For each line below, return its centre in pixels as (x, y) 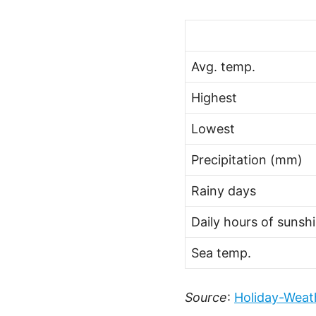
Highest (214, 98)
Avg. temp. (223, 67)
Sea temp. (221, 253)
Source (206, 297)
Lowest (213, 129)
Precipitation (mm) (247, 160)
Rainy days (224, 191)
